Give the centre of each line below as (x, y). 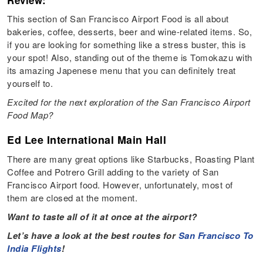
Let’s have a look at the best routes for (93, 236)
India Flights (34, 249)
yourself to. (30, 83)
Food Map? (32, 115)
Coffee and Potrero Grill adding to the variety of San (113, 172)
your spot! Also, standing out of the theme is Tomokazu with (130, 58)
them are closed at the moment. (74, 198)
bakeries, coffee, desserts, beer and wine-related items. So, (130, 32)
